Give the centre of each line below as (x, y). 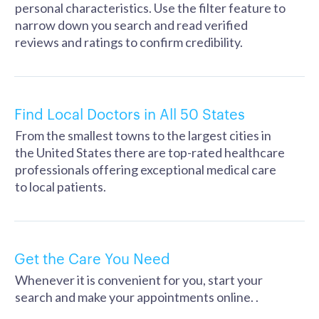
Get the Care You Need (92, 258)
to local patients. (61, 187)
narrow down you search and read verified (131, 25)
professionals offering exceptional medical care (146, 169)
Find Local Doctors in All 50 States (130, 113)
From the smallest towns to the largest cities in (143, 135)
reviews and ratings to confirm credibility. (129, 42)
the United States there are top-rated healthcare (150, 152)
